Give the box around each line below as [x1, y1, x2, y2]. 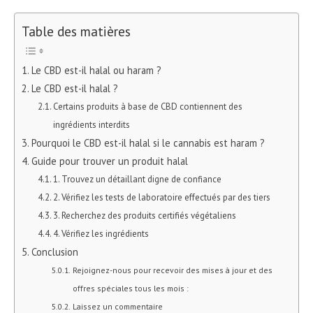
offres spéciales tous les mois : [72, 282, 189, 293]
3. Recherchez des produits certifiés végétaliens [53, 209, 237, 221]
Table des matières [22, 22, 131, 40]
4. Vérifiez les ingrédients [53, 227, 150, 240]
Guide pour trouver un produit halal [31, 154, 188, 168]
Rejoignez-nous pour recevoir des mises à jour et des [72, 264, 272, 275]
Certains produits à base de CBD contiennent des [53, 100, 243, 112]
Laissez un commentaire [72, 300, 163, 312]
